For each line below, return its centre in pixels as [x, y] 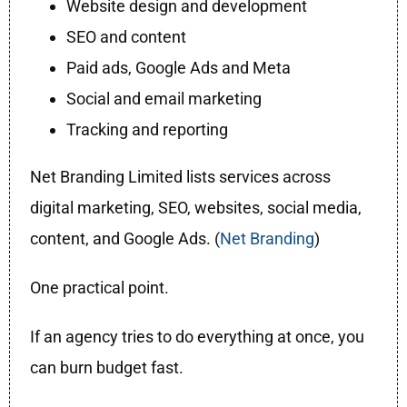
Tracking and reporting [148, 130]
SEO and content [127, 37]
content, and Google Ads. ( [125, 239]
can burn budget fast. [107, 368]
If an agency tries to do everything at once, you [198, 337]
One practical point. [100, 288]
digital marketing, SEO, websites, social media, [196, 208]
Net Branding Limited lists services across [181, 177]
